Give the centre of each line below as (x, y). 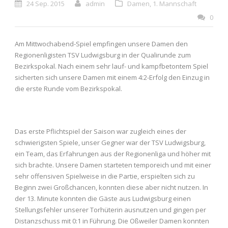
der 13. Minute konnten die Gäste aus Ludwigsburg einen (103, 198)
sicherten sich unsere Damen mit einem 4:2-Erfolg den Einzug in (112, 77)
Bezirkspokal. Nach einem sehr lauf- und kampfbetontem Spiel (111, 66)
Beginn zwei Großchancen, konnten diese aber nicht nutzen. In (111, 187)
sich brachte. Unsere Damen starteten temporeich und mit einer (113, 165)
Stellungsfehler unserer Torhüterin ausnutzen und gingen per (110, 209)
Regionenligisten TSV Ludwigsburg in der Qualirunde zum (103, 55)
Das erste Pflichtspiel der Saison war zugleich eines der (101, 131)
